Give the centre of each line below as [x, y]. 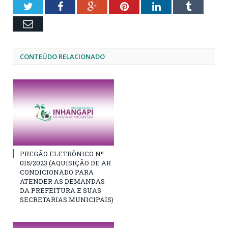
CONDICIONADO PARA [57, 172]
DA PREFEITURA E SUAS [61, 190]
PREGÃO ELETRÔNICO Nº [62, 153]
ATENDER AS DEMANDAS [62, 181]
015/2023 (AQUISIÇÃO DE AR [65, 163]
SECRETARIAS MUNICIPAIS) [67, 199]
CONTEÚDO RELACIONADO [62, 56]
